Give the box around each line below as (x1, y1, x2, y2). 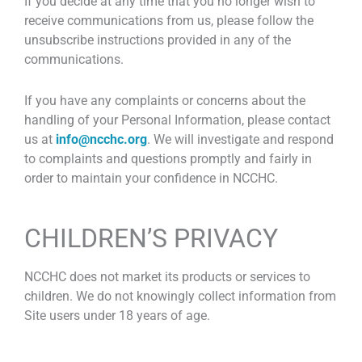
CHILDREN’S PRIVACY (24, 222, 278, 254)
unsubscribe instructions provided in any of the (24, 32, 291, 48)
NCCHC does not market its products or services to (24, 268, 310, 284)
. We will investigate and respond (147, 131, 334, 147)
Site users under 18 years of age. (24, 307, 210, 323)
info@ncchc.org (56, 131, 147, 147)
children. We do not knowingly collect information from (24, 288, 336, 304)
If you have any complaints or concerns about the (24, 92, 305, 108)
